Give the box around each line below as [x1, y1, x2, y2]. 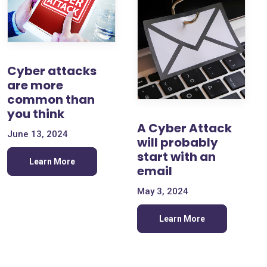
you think [7, 105, 64, 122]
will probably [137, 133, 218, 151]
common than [7, 91, 95, 108]
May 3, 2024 [137, 185, 188, 197]
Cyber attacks [7, 62, 97, 79]
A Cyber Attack [137, 119, 232, 136]
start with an [137, 148, 216, 165]
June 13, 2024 [7, 128, 68, 139]
